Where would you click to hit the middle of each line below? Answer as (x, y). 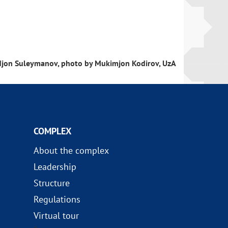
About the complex (71, 150)
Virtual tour (56, 216)
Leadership (55, 167)
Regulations (57, 199)
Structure (51, 183)
